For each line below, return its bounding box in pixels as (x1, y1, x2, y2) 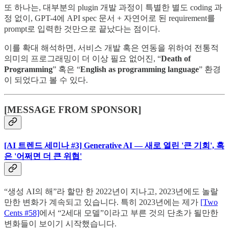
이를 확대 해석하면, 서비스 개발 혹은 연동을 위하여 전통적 (4, 43, 219, 52)
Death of (161, 54, 191, 63)
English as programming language (80, 64, 199, 74)
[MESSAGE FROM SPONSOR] (4, 104, 141, 116)
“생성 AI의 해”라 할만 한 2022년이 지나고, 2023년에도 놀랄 (4, 187, 218, 196)
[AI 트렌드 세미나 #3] (4, 141, 84, 150)
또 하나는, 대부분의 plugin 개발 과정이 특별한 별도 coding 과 (4, 3, 222, 12)
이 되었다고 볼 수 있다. (4, 75, 88, 84)
